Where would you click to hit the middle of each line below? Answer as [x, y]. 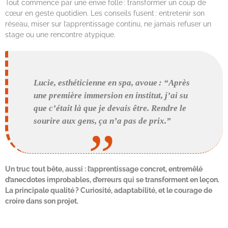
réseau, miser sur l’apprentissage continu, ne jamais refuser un [108, 24]
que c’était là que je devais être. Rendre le [110, 108]
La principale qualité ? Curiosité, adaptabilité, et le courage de [109, 190]
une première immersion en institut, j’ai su [111, 96]
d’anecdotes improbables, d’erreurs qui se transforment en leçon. [112, 179]
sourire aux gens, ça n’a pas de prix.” [103, 121]
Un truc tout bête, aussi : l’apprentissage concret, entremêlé [104, 169]
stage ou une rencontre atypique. [61, 34]
